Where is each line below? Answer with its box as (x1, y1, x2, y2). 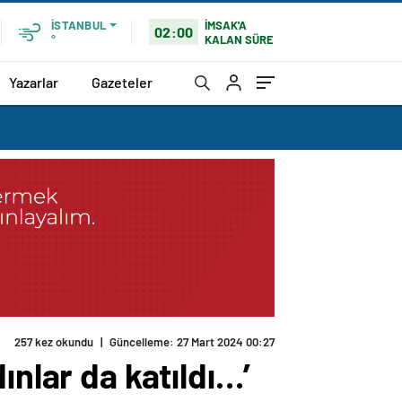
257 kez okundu (14, 335, 93, 350)
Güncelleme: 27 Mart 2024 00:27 (109, 335, 275, 350)
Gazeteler (92, 73, 153, 91)
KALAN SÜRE (205, 31, 275, 47)
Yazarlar (9, 73, 58, 91)
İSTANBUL (51, 18, 106, 32)
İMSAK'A (205, 17, 248, 32)
